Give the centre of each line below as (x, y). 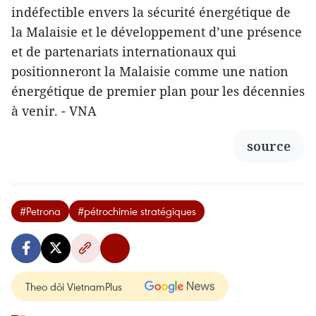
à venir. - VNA (54, 111)
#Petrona (40, 211)
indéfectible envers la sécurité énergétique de (151, 12)
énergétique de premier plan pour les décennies (158, 91)
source (269, 146)
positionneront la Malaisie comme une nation (150, 71)
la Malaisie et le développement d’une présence (157, 32)
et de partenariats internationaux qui (124, 51)
